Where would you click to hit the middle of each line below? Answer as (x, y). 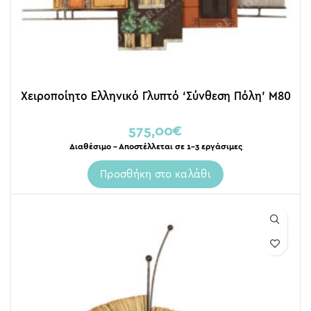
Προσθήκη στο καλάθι (155, 174)
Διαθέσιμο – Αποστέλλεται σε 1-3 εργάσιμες (155, 146)
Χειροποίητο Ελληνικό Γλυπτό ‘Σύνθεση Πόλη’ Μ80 (155, 95)
